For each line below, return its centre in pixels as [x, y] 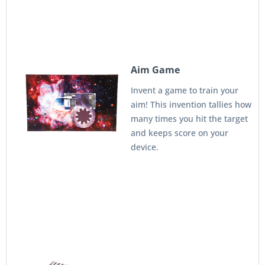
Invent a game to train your [185, 90]
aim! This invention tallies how [191, 104]
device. [145, 147]
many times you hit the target [189, 119]
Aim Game [155, 70]
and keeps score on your [180, 133]
